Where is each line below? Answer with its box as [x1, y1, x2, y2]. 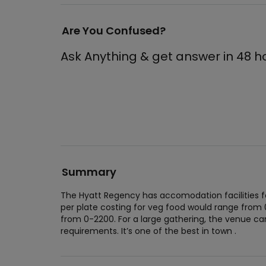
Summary [62, 164, 116, 179]
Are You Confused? [62, 23, 166, 38]
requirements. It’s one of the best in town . [61, 225, 236, 237]
